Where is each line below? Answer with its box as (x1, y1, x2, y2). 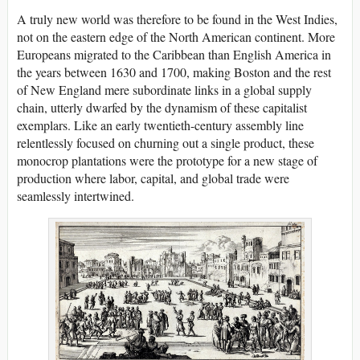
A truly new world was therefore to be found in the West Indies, (17, 10, 337, 27)
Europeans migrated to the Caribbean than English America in (17, 45, 331, 63)
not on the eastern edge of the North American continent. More (17, 27, 335, 45)
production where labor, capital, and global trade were (17, 169, 289, 186)
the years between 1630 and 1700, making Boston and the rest (17, 63, 331, 80)
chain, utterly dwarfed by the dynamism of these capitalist (17, 98, 307, 116)
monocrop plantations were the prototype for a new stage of (17, 151, 317, 169)
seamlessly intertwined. (17, 186, 134, 204)
